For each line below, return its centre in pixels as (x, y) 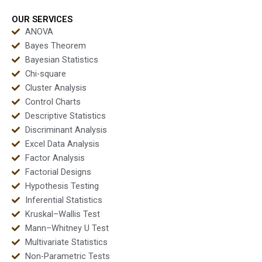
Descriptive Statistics (65, 116)
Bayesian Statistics (61, 59)
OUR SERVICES (42, 19)
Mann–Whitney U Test (67, 228)
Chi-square (45, 73)
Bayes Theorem (55, 45)
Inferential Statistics (63, 200)
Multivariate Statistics (66, 242)
